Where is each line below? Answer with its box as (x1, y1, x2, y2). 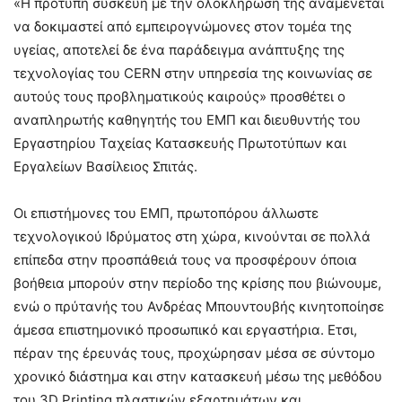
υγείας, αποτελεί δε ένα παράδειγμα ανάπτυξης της (13, 40, 345, 58)
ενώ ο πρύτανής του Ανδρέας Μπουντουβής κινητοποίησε (13, 297, 384, 315)
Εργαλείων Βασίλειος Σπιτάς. (13, 157, 197, 175)
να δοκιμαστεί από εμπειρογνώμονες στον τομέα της (13, 17, 352, 35)
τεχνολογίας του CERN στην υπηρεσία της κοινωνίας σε (13, 64, 372, 82)
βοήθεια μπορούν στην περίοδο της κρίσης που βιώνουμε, (13, 274, 381, 292)
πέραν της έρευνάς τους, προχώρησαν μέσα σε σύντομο (13, 344, 375, 362)
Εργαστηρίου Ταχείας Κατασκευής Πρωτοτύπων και (13, 134, 346, 152)
